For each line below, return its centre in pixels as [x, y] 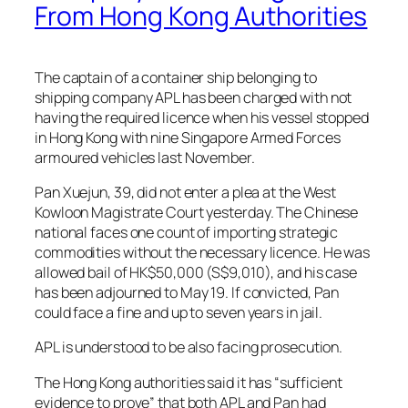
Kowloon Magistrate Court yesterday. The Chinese [197, 213]
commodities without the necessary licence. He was [203, 253]
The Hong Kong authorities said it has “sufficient [189, 382]
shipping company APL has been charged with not [194, 97]
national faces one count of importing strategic [187, 233]
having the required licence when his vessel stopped [202, 117]
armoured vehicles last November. [145, 157]
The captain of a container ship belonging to [176, 77]
